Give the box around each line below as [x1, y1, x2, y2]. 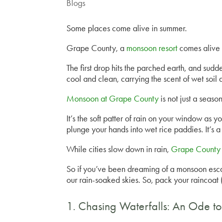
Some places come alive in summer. [66, 23, 187, 34]
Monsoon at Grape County [66, 93, 159, 105]
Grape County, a [66, 43, 127, 54]
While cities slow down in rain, [66, 144, 169, 155]
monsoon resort [126, 43, 180, 54]
